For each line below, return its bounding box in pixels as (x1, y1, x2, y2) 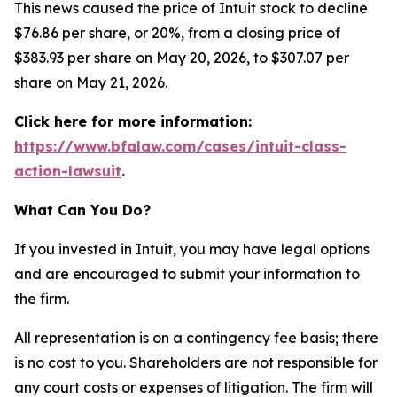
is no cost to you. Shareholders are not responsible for (14, 354, 378, 371)
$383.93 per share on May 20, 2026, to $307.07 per (14, 49, 349, 66)
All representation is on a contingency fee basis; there (14, 329, 378, 346)
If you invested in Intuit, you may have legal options (14, 240, 370, 258)
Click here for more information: (14, 113, 252, 130)
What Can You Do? (14, 201, 151, 219)
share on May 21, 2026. (14, 74, 167, 91)
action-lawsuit (14, 162, 121, 180)
